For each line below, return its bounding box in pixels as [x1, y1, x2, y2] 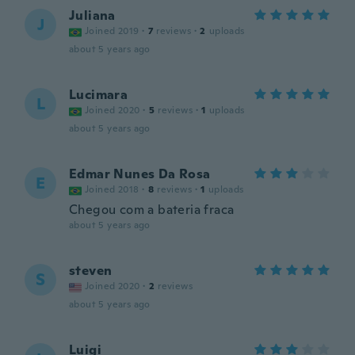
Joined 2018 [85, 183, 139, 196]
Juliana [69, 7, 116, 24]
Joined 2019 [85, 25, 139, 37]
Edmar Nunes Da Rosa [69, 166, 211, 182]
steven [69, 262, 113, 279]
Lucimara [69, 86, 128, 103]
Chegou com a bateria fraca [69, 201, 235, 218]
